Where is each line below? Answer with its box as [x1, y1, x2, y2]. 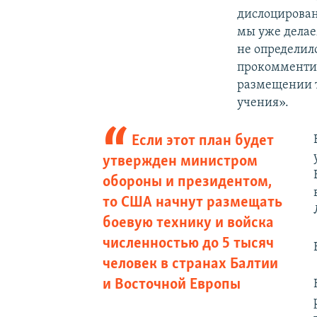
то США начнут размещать [102, 194, 282, 211]
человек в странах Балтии [102, 255, 278, 272]
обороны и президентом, [102, 173, 272, 190]
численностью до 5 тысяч [102, 235, 274, 252]
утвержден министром [102, 153, 258, 170]
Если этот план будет [132, 132, 275, 149]
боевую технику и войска [102, 214, 274, 231]
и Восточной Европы [102, 276, 241, 293]
